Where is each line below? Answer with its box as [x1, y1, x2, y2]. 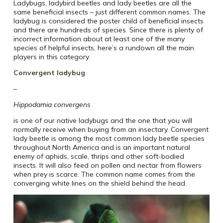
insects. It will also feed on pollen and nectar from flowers [13, 161, 202, 170]
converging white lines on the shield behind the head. [13, 179, 187, 188]
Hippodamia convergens [13, 100, 91, 110]
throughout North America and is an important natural [13, 143, 190, 152]
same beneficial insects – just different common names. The [13, 7, 206, 17]
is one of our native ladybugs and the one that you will [13, 116, 192, 125]
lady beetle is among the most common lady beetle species [13, 134, 205, 143]
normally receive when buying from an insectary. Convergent [13, 125, 209, 134]
